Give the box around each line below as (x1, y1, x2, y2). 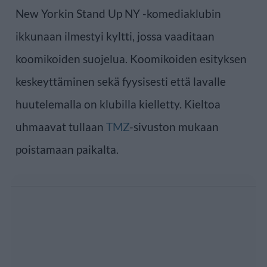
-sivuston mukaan (129, 119, 219, 133)
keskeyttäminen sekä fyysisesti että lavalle (15, 74, 226, 88)
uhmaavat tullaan (15, 119, 106, 133)
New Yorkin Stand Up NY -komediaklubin (15, 6, 221, 20)
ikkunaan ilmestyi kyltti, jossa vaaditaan (15, 29, 215, 43)
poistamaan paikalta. (15, 142, 119, 156)
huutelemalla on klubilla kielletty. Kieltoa (15, 97, 221, 111)
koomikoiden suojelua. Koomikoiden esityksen (15, 51, 247, 66)
